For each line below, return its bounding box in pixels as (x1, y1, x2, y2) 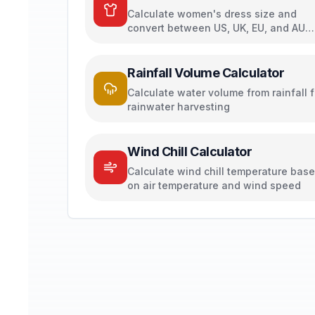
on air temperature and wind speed (127, 179, 301, 191)
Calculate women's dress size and (127, 8, 297, 20)
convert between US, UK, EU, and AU (127, 22, 305, 34)
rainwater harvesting (127, 101, 230, 112)
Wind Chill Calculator (127, 144, 252, 159)
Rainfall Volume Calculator (127, 65, 285, 80)
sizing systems (127, 36, 200, 48)
